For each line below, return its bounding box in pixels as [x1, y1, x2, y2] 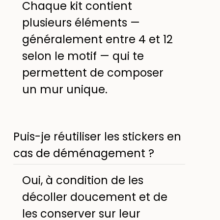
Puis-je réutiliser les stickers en [13, 129, 182, 145]
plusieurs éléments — [22, 14, 140, 30]
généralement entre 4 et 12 [22, 31, 173, 47]
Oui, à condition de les [22, 172, 143, 189]
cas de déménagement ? [13, 145, 155, 162]
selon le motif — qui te [22, 48, 144, 64]
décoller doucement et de [22, 189, 167, 205]
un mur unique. [22, 81, 108, 97]
